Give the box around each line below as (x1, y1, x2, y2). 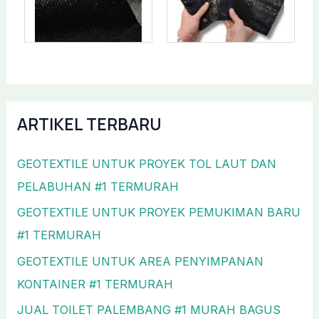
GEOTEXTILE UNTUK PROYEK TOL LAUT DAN (16, 157, 276, 172)
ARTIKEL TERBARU (16, 113, 162, 135)
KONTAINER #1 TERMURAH (16, 276, 173, 291)
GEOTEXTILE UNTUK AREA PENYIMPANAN (16, 253, 263, 268)
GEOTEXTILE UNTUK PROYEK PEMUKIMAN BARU (16, 205, 300, 220)
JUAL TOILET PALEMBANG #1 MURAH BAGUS (16, 302, 281, 317)
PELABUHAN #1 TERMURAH (16, 179, 179, 194)
